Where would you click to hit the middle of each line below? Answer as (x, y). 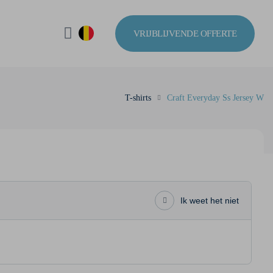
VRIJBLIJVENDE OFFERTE (185, 33)
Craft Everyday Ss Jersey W (215, 98)
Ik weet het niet (210, 200)
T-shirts (138, 98)
